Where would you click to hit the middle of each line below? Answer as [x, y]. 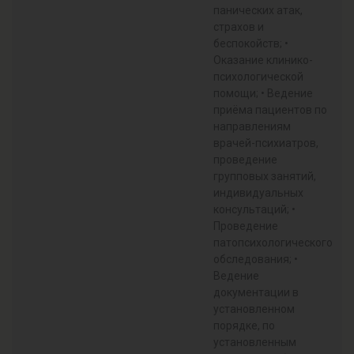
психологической [258, 77]
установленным [255, 342]
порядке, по [244, 326]
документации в [256, 292]
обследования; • [256, 259]
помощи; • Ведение [263, 93]
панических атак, [258, 10]
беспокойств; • [251, 43]
